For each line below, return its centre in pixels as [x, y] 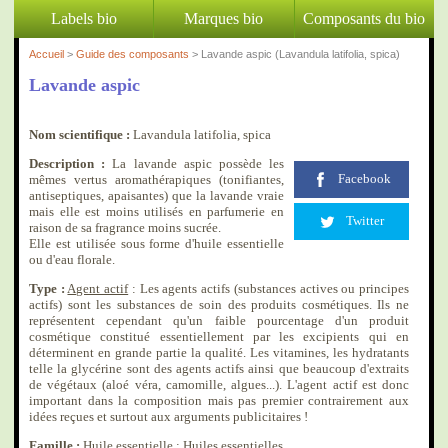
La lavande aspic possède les [195, 163]
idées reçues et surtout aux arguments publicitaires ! [168, 416]
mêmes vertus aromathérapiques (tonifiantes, [156, 179]
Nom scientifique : [79, 134]
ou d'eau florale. [72, 259]
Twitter [364, 220]
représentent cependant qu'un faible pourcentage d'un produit [219, 320]
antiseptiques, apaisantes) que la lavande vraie [156, 195]
